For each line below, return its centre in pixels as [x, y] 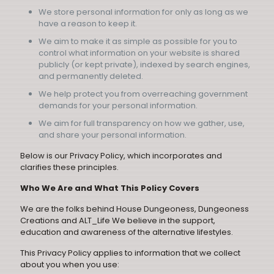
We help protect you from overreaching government [143, 94]
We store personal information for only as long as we [143, 12]
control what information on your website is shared [139, 53]
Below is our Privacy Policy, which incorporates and [121, 156]
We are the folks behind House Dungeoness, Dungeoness [135, 209]
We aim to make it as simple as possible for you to [138, 41]
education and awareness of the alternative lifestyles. [127, 232]
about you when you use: [70, 265]
